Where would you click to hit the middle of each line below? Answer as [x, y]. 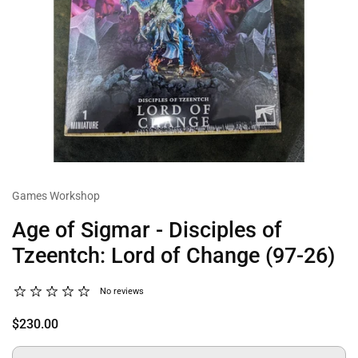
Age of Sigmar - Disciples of [147, 230]
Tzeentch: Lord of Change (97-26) [173, 256]
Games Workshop [56, 196]
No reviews [122, 291]
